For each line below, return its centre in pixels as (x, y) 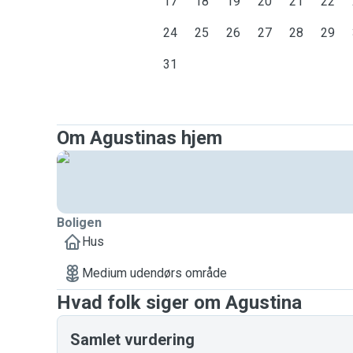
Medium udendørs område (154, 273)
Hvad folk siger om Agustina (179, 303)
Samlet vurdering (132, 340)
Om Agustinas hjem (139, 138)
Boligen (79, 223)
